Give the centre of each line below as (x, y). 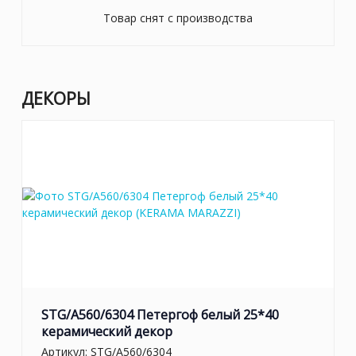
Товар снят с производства (178, 18)
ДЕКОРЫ (56, 99)
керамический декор (107, 332)
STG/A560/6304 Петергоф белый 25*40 (160, 315)
